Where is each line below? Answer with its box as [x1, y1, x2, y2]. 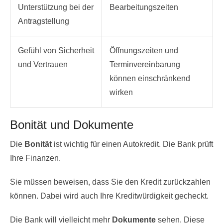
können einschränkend [110, 74, 190, 83]
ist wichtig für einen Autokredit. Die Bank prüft [52, 139, 213, 148]
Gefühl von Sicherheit [18, 46, 94, 55]
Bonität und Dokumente [10, 117, 133, 131]
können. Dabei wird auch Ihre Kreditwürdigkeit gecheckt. [10, 191, 209, 200]
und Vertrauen [18, 60, 68, 69]
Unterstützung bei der [18, 2, 94, 11]
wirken [110, 88, 133, 97]
